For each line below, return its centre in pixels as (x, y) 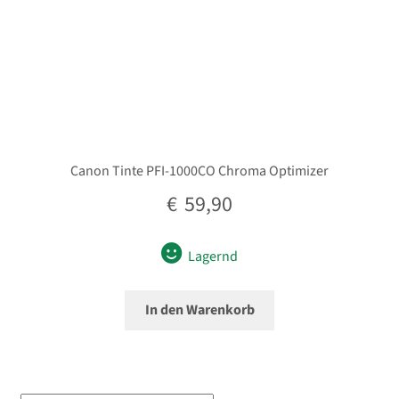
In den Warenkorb (199, 309)
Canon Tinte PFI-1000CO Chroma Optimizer (199, 171)
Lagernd (213, 257)
